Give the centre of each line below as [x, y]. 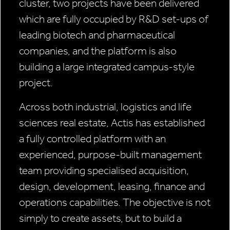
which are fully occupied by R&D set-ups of [114, 19]
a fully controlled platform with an [92, 139]
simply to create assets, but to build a [100, 218]
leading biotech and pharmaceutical [97, 35]
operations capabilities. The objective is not [115, 203]
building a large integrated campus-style [107, 67]
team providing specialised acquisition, [104, 171]
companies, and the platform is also [98, 51]
